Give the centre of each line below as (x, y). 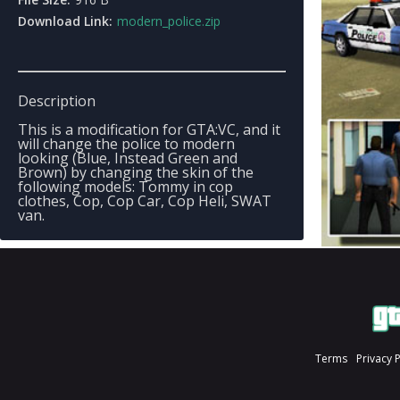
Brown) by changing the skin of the (136, 172)
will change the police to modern (126, 144)
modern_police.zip (169, 21)
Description (57, 101)
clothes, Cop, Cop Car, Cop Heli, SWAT (145, 201)
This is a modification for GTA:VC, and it (149, 129)
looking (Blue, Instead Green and (128, 158)
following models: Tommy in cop (125, 187)
